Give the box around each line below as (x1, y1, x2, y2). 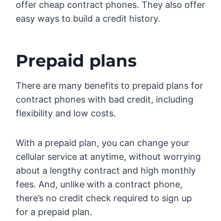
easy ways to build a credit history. (16, 13, 160, 24)
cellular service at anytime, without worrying (16, 151, 201, 162)
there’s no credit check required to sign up (16, 192, 192, 203)
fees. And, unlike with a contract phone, (16, 179, 183, 189)
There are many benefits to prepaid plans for (16, 80, 203, 91)
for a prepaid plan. (16, 206, 92, 217)
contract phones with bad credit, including (16, 94, 193, 105)
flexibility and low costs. (16, 108, 116, 118)
